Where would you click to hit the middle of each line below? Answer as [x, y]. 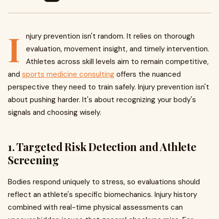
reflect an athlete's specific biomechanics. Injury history [102, 195]
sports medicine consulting [68, 74]
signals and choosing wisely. [55, 112]
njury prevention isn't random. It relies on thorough [110, 36]
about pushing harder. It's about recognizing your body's [102, 100]
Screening [34, 160]
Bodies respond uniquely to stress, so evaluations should [104, 182]
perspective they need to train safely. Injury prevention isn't [109, 87]
